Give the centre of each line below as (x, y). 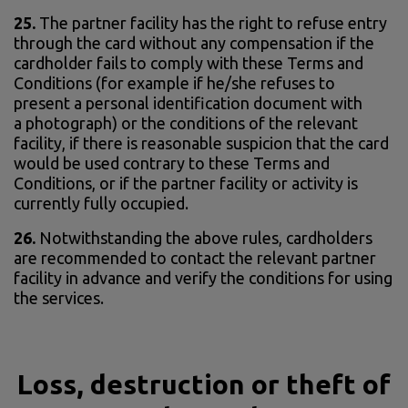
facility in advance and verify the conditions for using (203, 277)
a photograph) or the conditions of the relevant (186, 122)
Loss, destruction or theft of (204, 384)
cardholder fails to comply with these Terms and (189, 62)
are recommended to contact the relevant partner (195, 257)
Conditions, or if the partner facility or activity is (186, 183)
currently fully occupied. (101, 203)
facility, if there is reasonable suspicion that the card (201, 143)
